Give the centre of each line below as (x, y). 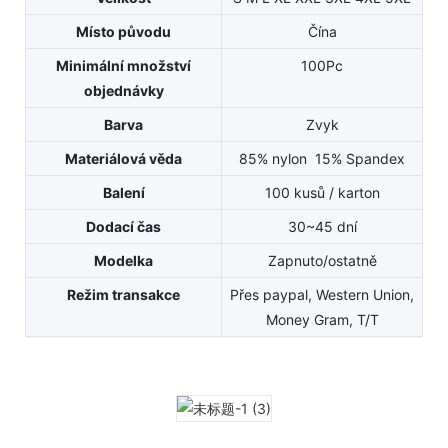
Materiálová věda (123, 158)
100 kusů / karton (322, 192)
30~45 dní (322, 226)
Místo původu (123, 31)
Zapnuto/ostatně (322, 260)
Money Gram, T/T (322, 319)
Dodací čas (123, 226)
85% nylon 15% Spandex (322, 158)
